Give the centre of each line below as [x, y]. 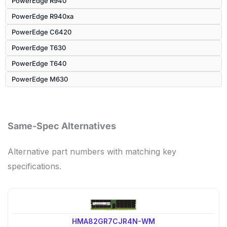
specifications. [34, 166]
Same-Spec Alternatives [62, 126]
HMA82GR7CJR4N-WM [113, 221]
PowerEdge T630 [39, 47]
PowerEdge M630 [40, 79]
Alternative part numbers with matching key [92, 151]
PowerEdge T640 [39, 63]
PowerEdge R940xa [43, 16]
